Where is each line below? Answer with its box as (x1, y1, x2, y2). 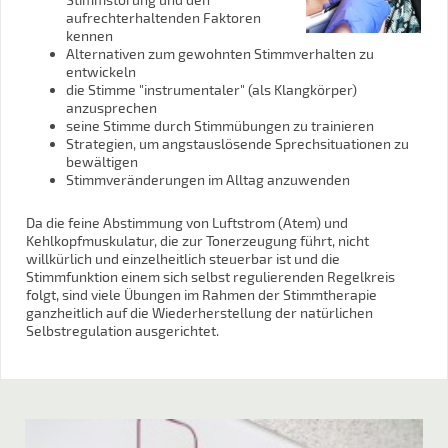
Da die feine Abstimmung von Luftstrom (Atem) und (26, 213, 348, 231)
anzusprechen (66, 98, 157, 116)
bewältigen (66, 152, 138, 170)
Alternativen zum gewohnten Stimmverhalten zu (66, 44, 374, 62)
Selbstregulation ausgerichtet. (26, 321, 219, 339)
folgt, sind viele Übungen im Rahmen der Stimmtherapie (26, 285, 377, 303)
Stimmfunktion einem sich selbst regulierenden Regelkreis (26, 267, 395, 285)
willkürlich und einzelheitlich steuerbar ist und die (26, 249, 340, 267)
